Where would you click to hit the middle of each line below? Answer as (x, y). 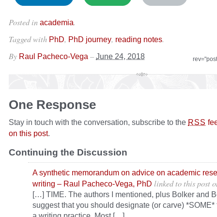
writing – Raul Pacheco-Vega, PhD (92, 184)
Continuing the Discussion (68, 153)
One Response (52, 105)
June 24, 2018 (120, 56)
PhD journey (90, 39)
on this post (28, 133)
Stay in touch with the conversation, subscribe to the (98, 122)
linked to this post (182, 183)
